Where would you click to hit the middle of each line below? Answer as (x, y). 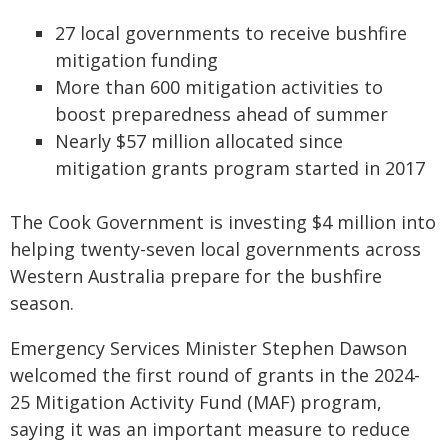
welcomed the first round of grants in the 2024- (215, 375)
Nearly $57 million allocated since (199, 141)
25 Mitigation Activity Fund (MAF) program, (196, 402)
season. (42, 303)
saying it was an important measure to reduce (210, 429)
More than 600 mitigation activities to (219, 87)
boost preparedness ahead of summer (221, 114)
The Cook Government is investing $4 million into (223, 222)
